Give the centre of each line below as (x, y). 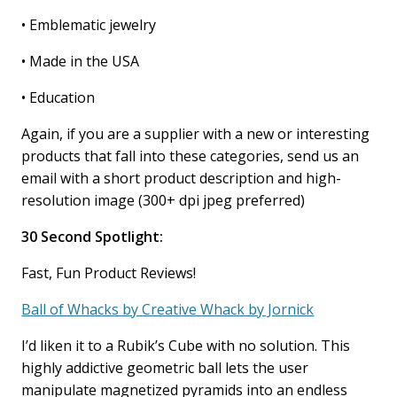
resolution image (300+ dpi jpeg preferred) (163, 201)
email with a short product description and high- (182, 179)
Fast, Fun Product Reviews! (109, 273)
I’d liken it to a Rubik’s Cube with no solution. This (186, 346)
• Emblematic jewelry (89, 25)
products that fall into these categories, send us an (191, 156)
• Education (58, 98)
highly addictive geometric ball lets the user (165, 368)
